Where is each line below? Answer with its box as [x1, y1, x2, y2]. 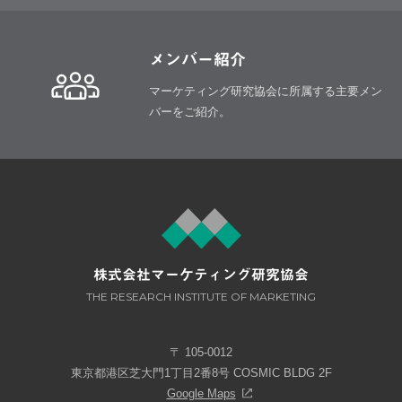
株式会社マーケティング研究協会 [93, 267, 309, 282]
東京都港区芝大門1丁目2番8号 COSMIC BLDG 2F [70, 365, 332, 380]
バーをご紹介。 [148, 105, 231, 118]
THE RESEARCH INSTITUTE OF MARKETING [86, 289, 316, 303]
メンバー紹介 [148, 51, 246, 67]
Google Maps [166, 386, 236, 400]
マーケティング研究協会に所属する [148, 84, 336, 98]
